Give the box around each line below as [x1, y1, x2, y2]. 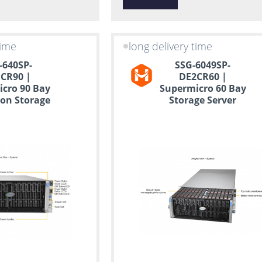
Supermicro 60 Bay [159, 81, 246, 95]
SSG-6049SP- [175, 58, 231, 71]
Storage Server [169, 93, 237, 106]
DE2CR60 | [178, 70, 227, 83]
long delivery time [129, 39, 213, 54]
